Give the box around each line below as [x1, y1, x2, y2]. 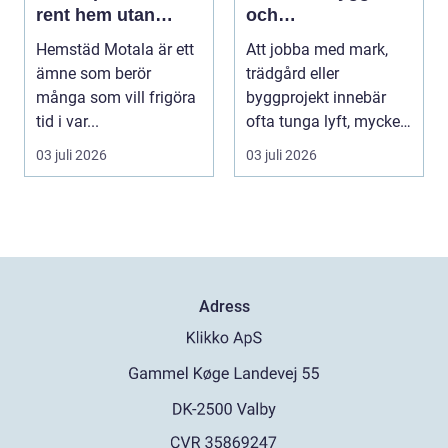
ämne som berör [36, 64, 151, 84]
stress [36, 29, 89, 50]
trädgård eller [246, 64, 339, 84]
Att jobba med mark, [246, 40, 388, 60]
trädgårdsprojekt [246, 29, 389, 50]
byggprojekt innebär [246, 88, 386, 108]
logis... [246, 136, 292, 156]
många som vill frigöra [36, 88, 196, 108]
